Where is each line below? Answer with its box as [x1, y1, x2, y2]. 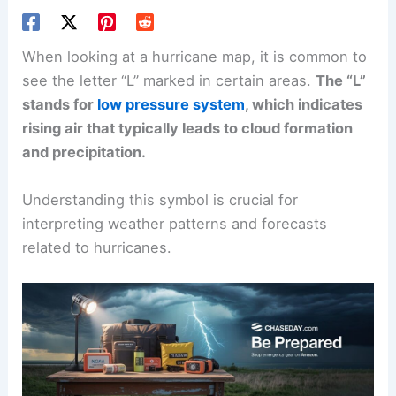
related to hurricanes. [22, 238, 172, 256]
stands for [22, 95, 98, 114]
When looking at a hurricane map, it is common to [22, 48, 368, 66]
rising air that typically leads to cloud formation [22, 119, 354, 138]
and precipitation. [22, 143, 147, 162]
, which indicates [245, 95, 363, 114]
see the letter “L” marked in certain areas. [22, 72, 316, 90]
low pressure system [97, 95, 246, 114]
